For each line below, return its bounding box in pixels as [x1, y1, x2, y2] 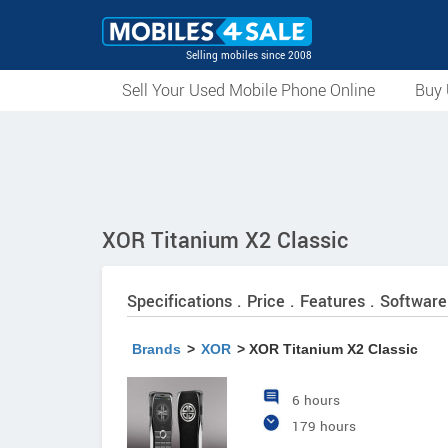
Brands [132, 341, 181, 357]
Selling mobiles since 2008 [186, 49, 312, 63]
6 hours [292, 391, 340, 410]
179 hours [292, 417, 356, 436]
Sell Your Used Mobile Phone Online [122, 79, 375, 102]
